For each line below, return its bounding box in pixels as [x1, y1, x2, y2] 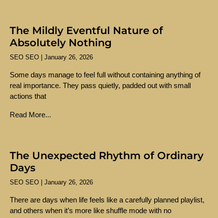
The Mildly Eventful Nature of [10, 24, 163, 37]
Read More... [10, 110, 51, 119]
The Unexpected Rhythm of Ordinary [10, 149, 203, 162]
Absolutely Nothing [10, 36, 112, 49]
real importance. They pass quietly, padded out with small [10, 81, 191, 90]
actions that [10, 92, 46, 101]
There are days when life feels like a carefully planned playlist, [10, 196, 204, 204]
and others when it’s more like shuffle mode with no [10, 206, 171, 215]
